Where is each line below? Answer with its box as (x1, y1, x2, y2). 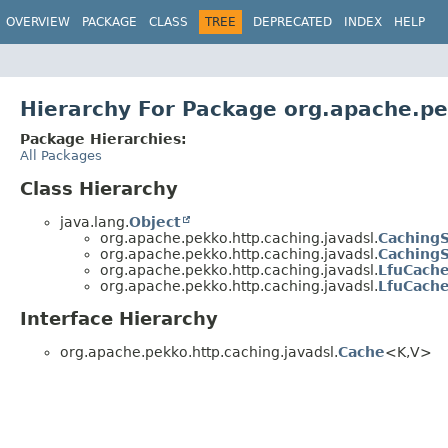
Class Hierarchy (20, 177, 178, 199)
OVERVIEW (6, 15, 70, 29)
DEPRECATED (253, 15, 332, 29)
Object (129, 213, 181, 230)
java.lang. (60, 213, 129, 230)
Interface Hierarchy (20, 308, 218, 330)
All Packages (20, 147, 102, 163)
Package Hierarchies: (20, 130, 187, 147)
